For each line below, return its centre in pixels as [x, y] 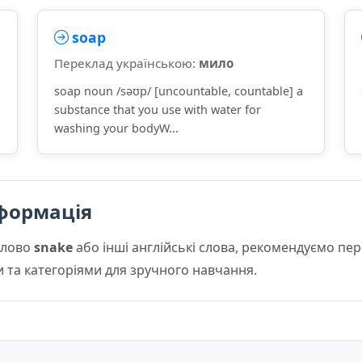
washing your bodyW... [116, 128]
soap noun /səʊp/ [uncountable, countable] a [179, 91]
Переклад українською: [126, 63]
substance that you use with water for [158, 109]
